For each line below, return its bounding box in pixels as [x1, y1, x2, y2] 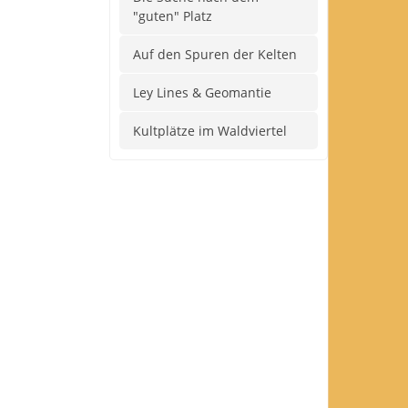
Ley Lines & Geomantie [133, 84, 271, 101]
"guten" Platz [133, 7, 212, 25]
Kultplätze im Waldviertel [133, 122, 287, 139]
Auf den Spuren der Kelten [133, 46, 297, 63]
